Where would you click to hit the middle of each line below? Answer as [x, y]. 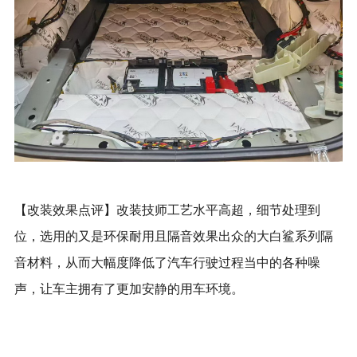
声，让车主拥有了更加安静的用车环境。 [129, 289]
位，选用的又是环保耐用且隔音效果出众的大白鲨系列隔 [173, 237]
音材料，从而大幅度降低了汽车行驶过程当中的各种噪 [167, 263]
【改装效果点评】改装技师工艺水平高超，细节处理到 [167, 210]
